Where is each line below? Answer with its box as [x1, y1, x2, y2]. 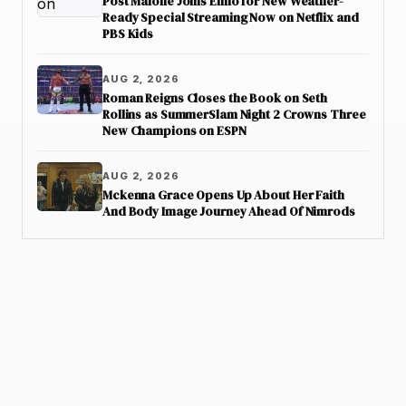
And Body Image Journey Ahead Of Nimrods [102, 203, 355, 220]
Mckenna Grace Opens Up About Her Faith [102, 187, 344, 204]
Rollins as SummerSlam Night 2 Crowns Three [102, 106, 366, 123]
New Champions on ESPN [102, 122, 246, 140]
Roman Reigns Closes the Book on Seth [102, 90, 328, 107]
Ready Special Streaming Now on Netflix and [102, 9, 359, 26]
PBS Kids [102, 25, 154, 43]
